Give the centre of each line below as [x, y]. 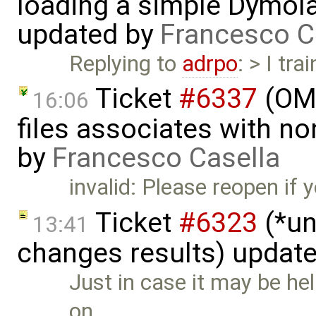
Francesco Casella [166, 158]
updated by [89, 34]
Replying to [126, 63]
